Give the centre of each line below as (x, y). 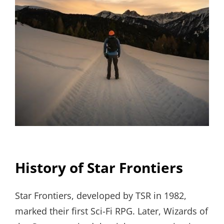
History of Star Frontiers (99, 167)
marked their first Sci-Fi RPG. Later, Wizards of (111, 211)
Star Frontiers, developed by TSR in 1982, (101, 195)
